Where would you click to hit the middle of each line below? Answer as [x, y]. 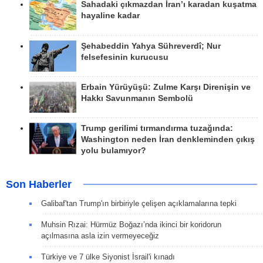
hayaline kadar [110, 16]
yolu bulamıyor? [114, 151]
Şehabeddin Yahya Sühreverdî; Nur [151, 46]
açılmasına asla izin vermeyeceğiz [100, 236]
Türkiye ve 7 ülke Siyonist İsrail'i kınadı [108, 257]
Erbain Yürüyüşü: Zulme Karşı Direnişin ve [166, 87]
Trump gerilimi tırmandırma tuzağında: [157, 129]
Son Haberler [39, 185]
